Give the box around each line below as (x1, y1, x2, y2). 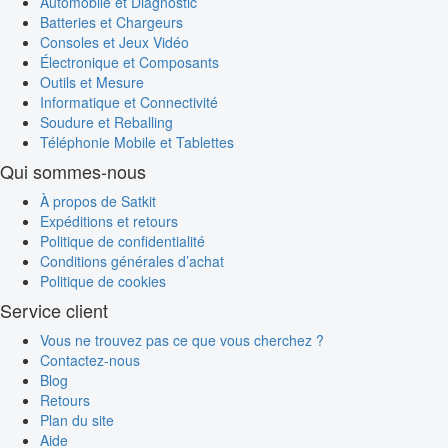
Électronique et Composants (40, 52, 219, 73)
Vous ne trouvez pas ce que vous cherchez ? (40, 330, 324, 351)
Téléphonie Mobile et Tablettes (40, 132, 234, 153)
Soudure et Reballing (40, 112, 173, 133)
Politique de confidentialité (40, 231, 205, 252)
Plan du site (40, 410, 114, 431)
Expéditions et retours (40, 211, 178, 232)
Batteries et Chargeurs (40, 12, 183, 33)
